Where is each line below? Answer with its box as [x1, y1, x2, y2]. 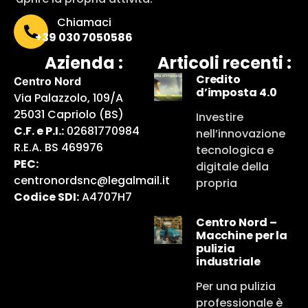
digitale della [195, 158, 269, 175]
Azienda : [45, 51, 123, 74]
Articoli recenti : [157, 51, 291, 74]
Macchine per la [195, 227, 288, 243]
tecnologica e [195, 142, 274, 158]
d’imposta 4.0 [195, 84, 277, 100]
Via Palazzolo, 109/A [14, 89, 123, 106]
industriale [195, 253, 261, 269]
